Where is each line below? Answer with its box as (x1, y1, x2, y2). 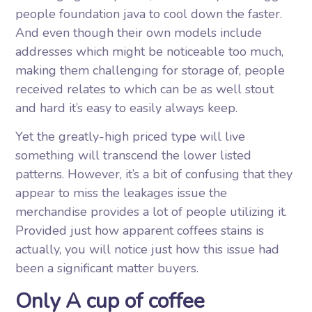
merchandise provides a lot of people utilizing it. (15, 203, 288, 220)
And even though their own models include (15, 24, 263, 41)
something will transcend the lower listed (15, 147, 252, 164)
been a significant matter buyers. (15, 260, 199, 276)
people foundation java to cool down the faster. (15, 6, 283, 22)
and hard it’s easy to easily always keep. (15, 100, 238, 116)
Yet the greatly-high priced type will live (15, 128, 246, 145)
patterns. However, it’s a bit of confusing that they (15, 166, 293, 182)
